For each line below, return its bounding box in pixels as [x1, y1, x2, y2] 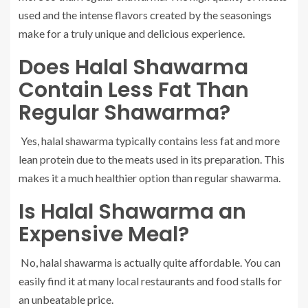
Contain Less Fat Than [19, 76, 249, 105]
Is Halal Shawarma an [19, 197, 246, 227]
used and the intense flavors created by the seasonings [19, 8, 272, 22]
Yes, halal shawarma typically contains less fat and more [19, 134, 280, 148]
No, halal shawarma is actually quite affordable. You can [19, 256, 280, 269]
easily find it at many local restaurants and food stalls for [19, 274, 282, 288]
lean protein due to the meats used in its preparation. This [19, 153, 285, 166]
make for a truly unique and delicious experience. [19, 27, 245, 41]
